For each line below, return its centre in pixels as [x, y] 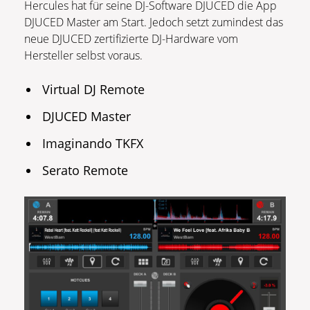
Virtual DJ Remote [94, 89]
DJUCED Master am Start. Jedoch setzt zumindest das [154, 22]
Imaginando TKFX [93, 143]
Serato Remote [85, 170]
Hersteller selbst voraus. [85, 55]
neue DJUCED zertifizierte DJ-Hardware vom [131, 38]
